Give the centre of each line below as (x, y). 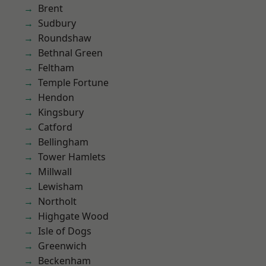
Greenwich (62, 246)
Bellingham (63, 142)
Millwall (55, 172)
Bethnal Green (70, 53)
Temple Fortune (73, 83)
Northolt (57, 201)
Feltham (56, 68)
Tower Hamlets (72, 157)
